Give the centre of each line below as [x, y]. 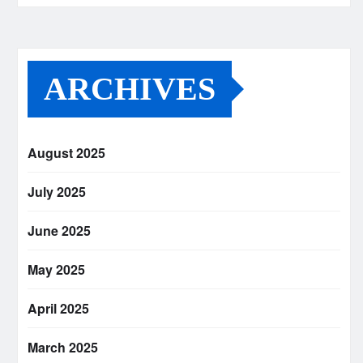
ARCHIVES [130, 89]
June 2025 [59, 231]
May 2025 [56, 270]
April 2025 [58, 309]
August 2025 [66, 153]
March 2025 [63, 348]
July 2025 [57, 192]
